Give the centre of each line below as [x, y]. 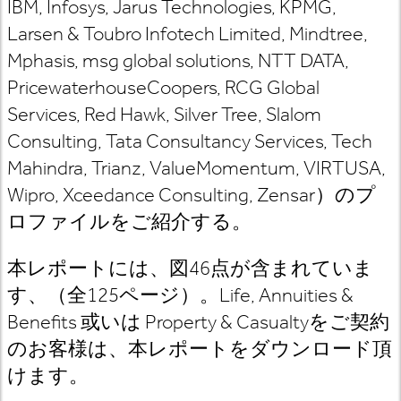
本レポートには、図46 [109, 268]
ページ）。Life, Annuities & [236, 295]
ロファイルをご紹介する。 [129, 222]
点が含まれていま [292, 268]
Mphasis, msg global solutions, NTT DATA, [178, 60]
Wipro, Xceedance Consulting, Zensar [161, 195]
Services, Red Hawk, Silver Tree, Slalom [164, 114]
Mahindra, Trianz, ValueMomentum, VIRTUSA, [196, 168]
